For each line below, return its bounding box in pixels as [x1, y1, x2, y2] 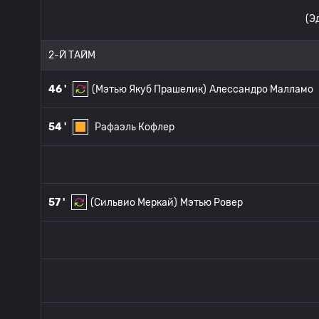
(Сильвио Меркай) [90, 196, 177, 209]
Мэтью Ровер [180, 196, 243, 209]
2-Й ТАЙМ [48, 49, 95, 61]
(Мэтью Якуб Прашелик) [92, 83, 206, 95]
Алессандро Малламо [209, 83, 313, 95]
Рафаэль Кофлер [95, 120, 174, 133]
